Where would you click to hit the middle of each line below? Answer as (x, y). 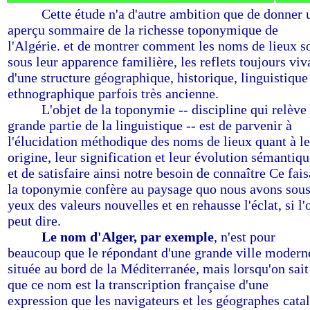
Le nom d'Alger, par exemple (128, 237)
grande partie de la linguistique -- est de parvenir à (150, 125)
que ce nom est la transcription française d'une (138, 284)
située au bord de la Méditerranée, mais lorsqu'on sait (158, 268)
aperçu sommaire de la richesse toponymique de (143, 30)
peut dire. (34, 221)
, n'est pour (245, 237)
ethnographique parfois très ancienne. (113, 93)
